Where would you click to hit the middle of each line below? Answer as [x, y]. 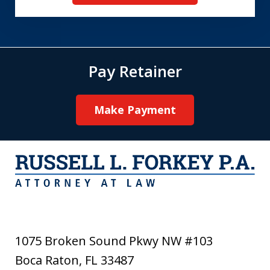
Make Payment [135, 109]
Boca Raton [47, 260]
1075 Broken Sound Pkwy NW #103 [114, 240]
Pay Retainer [135, 71]
